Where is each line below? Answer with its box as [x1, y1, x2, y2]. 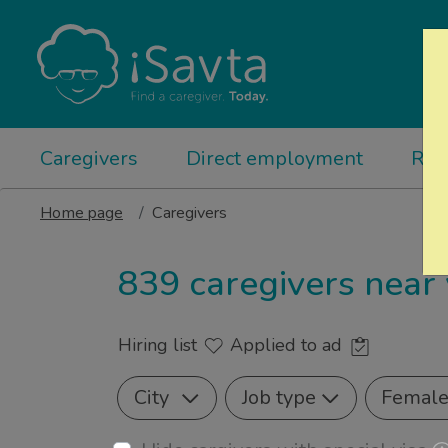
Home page [40, 202, 123, 224]
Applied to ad [230, 333, 347, 358]
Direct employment [186, 145, 363, 172]
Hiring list [118, 333, 202, 358]
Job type [242, 384, 316, 412]
